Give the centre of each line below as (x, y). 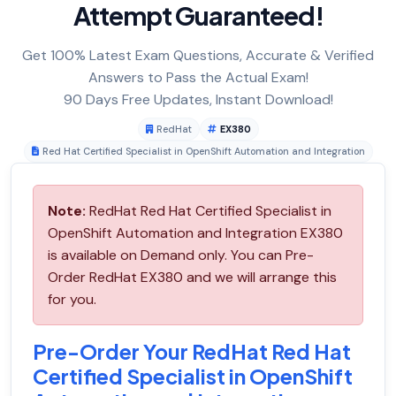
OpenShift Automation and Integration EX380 (195, 233)
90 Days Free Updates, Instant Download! (198, 100)
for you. (72, 300)
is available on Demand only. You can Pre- (181, 255)
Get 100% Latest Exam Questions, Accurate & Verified (198, 56)
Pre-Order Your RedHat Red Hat (192, 352)
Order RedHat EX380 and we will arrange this (192, 278)
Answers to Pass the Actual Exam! (198, 78)
